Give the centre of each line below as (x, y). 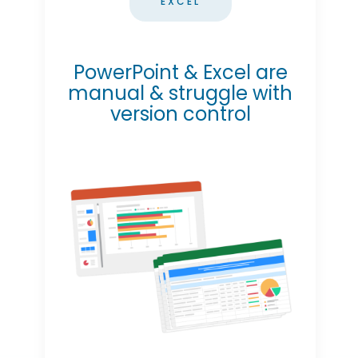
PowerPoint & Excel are (180, 72)
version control (180, 113)
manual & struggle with (180, 93)
